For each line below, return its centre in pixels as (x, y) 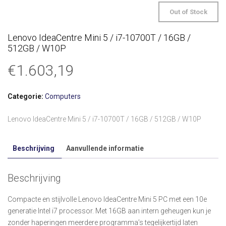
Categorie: (26, 97)
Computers (63, 97)
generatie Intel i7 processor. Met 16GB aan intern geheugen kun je (109, 211)
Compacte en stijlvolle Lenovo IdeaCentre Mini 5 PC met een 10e (107, 199)
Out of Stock (188, 12)
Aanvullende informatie (105, 149)
